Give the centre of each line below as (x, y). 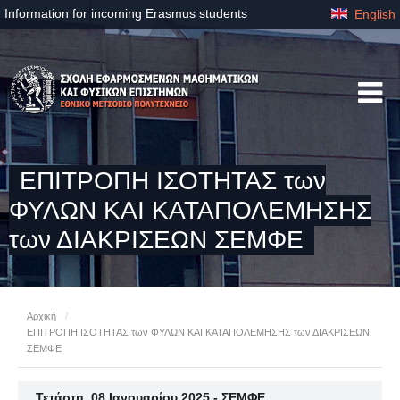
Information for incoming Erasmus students (126, 13)
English (373, 14)
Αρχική (42, 316)
